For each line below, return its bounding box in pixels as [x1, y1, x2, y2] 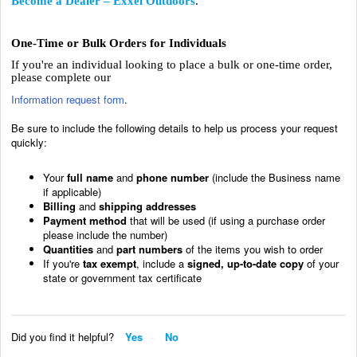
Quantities [43, 241, 93, 257]
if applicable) [43, 183, 101, 199]
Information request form [11, 91, 124, 107]
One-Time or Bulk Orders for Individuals [11, 37, 226, 50]
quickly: [11, 134, 47, 150]
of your [304, 255, 339, 271]
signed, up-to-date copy [187, 255, 304, 271]
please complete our [11, 71, 111, 84]
